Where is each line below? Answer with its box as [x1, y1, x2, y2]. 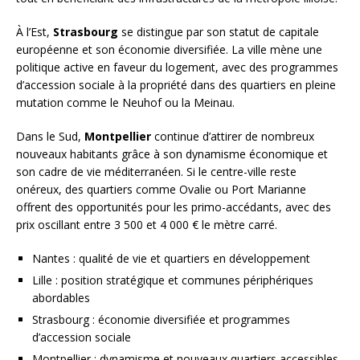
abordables [32, 289, 90, 305]
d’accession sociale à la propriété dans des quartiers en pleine [16, 76, 336, 92]
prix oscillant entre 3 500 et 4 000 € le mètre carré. [16, 216, 277, 232]
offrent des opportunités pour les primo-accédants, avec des [16, 198, 331, 215]
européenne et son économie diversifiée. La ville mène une [16, 41, 322, 57]
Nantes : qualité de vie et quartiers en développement [32, 250, 310, 266]
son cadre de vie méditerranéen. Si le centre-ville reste [16, 163, 297, 179]
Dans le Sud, [16, 128, 84, 144]
